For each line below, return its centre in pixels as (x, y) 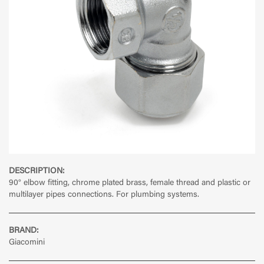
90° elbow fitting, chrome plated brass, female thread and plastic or (130, 184)
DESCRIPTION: (37, 172)
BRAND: (24, 231)
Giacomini (27, 243)
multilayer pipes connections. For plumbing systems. (104, 195)
